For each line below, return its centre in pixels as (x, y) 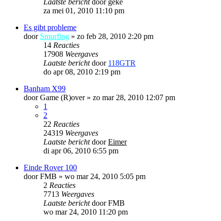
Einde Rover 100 (50, 167)
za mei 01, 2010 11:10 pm (84, 10)
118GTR (122, 63)
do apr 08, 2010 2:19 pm (82, 72)
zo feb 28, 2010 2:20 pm (115, 36)
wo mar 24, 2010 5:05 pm (105, 176)
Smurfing (55, 36)
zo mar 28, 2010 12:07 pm (134, 97)
